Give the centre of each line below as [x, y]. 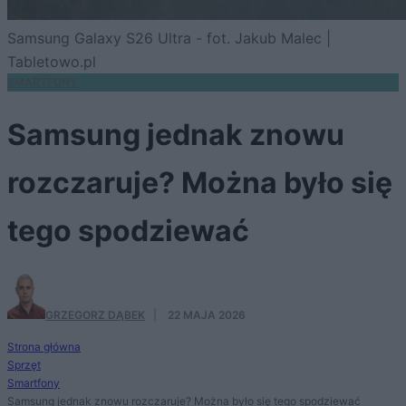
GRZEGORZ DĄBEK [95, 315]
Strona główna [44, 347]
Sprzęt [24, 365]
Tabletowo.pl [52, 61]
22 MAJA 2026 [207, 315]
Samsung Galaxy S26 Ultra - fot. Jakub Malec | [169, 38]
